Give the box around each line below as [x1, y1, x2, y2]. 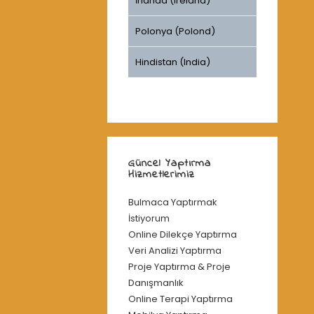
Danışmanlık [128, 276, 184, 290]
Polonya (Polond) [135, 25, 215, 38]
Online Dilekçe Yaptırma [128, 228, 237, 242]
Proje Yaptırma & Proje [128, 260, 231, 274]
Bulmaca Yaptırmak [128, 196, 217, 210]
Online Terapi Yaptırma [128, 292, 233, 306]
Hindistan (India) [135, 55, 210, 69]
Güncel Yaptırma [128, 155, 211, 172]
